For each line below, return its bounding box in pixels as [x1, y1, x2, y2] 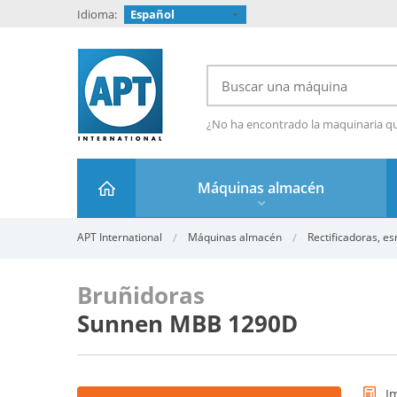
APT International [77, 230, 162, 245]
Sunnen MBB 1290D [77, 307, 298, 339]
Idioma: [77, 6, 117, 22]
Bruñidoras [77, 279, 205, 311]
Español [130, 6, 175, 22]
